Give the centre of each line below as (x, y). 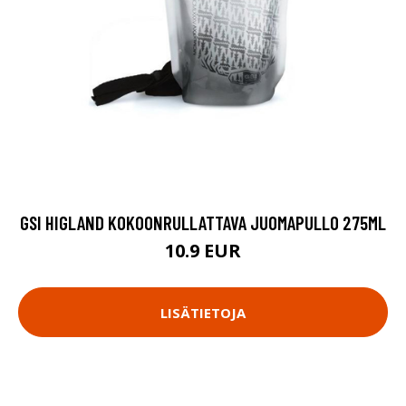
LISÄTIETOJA (203, 312)
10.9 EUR (203, 251)
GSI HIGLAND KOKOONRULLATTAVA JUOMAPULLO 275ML (203, 223)
